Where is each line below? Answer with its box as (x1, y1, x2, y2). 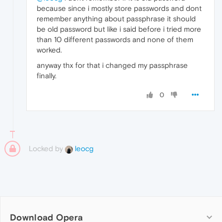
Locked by (29, 144, 65, 153)
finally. (37, 71, 56, 80)
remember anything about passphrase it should (37, 14, 196, 23)
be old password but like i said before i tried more (37, 24, 201, 33)
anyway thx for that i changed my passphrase (37, 60, 188, 69)
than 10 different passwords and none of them (37, 35, 193, 44)
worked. (37, 45, 62, 54)
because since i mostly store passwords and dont (37, 3, 202, 12)
